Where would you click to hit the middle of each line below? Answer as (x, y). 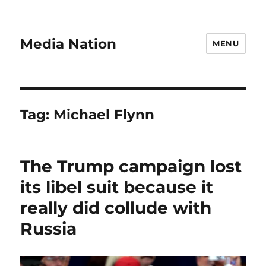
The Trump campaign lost (131, 166)
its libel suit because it (117, 187)
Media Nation (69, 44)
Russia (49, 229)
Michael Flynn (104, 115)
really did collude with (116, 208)
